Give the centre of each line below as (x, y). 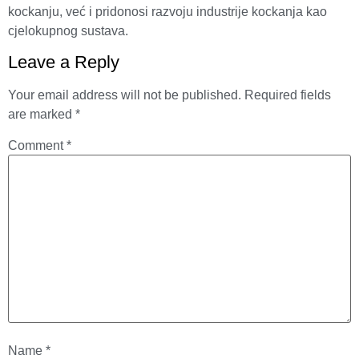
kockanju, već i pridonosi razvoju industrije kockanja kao (167, 11)
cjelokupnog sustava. (68, 30)
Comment (37, 146)
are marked (42, 115)
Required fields (288, 95)
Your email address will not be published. (125, 95)
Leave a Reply (64, 63)
